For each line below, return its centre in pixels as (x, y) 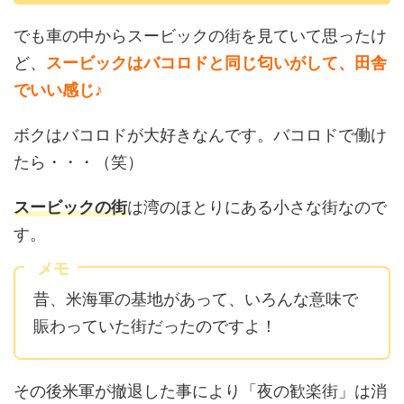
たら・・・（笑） (78, 162)
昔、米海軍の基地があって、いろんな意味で (196, 299)
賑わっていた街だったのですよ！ (155, 326)
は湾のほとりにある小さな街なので (257, 207)
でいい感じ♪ (58, 90)
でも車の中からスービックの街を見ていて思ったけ (200, 36)
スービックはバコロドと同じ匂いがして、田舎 (216, 63)
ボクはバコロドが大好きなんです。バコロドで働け (200, 135)
